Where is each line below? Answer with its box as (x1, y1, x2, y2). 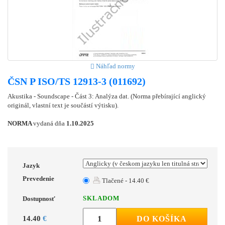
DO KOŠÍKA (137, 214, 187, 223)
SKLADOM (83, 194, 120, 202)
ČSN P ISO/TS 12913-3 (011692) (8, 75, 146, 87)
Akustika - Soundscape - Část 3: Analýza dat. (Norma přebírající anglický (8, 92, 206, 100)
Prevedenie (23, 174, 54, 182)
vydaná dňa (33, 119, 66, 127)
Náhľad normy (94, 62, 135, 70)
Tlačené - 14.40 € (100, 176, 149, 184)
